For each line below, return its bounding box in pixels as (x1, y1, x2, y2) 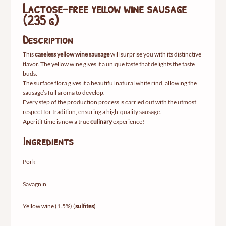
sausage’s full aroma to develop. (22, 89, 105, 97)
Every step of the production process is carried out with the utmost (22, 98, 196, 106)
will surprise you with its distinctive (109, 50, 201, 59)
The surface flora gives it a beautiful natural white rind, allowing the (22, 79, 197, 87)
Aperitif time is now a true (22, 118, 90, 126)
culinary (90, 118, 112, 126)
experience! (111, 118, 144, 126)
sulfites (75, 202, 94, 210)
